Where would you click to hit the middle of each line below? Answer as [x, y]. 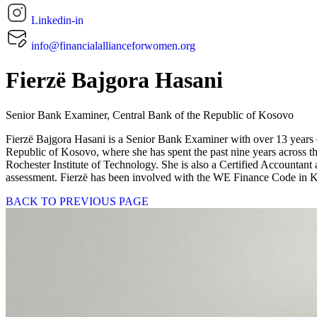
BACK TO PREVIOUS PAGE [77, 201]
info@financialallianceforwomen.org [113, 46]
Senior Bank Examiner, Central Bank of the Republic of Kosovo [150, 115]
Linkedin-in [57, 20]
